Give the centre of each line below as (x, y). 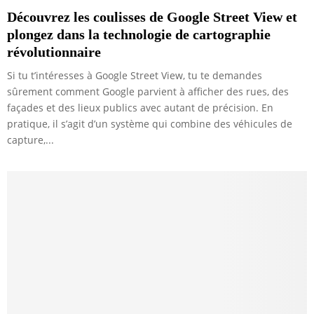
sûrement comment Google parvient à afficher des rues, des (148, 91)
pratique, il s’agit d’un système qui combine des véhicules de (150, 123)
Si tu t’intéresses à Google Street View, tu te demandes (135, 75)
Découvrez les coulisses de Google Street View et (152, 16)
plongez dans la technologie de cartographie (139, 34)
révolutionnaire (54, 52)
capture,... (30, 139)
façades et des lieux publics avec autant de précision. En (140, 107)
